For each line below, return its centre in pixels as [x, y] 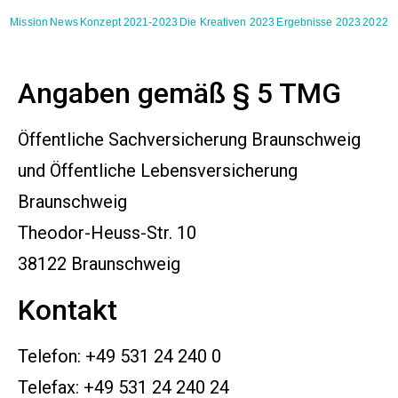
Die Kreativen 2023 [227, 22]
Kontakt [68, 310]
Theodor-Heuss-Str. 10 [109, 233]
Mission [29, 22]
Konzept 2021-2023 [129, 22]
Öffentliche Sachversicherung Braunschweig [189, 140]
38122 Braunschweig [99, 264]
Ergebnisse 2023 [318, 22]
